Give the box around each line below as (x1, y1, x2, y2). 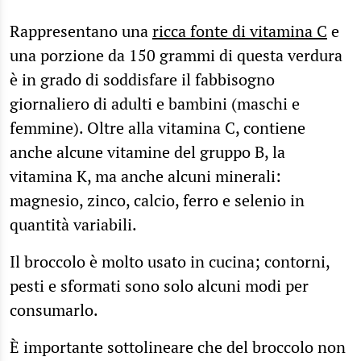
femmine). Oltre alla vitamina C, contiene (10, 116, 305, 139)
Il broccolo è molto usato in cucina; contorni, (10, 250, 330, 272)
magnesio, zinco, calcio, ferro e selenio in (10, 189, 305, 211)
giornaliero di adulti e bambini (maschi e (10, 92, 300, 114)
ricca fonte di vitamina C (152, 19, 327, 42)
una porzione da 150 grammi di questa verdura (10, 44, 342, 66)
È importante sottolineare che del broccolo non (10, 335, 346, 358)
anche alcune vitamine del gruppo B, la (10, 140, 285, 163)
